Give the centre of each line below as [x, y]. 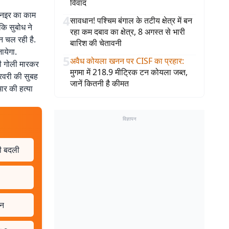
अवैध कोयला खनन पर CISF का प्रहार [126, 61]
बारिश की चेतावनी [96, 43]
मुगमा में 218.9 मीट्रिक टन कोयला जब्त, [129, 72]
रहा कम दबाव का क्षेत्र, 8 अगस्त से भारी [128, 32]
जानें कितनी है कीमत [99, 83]
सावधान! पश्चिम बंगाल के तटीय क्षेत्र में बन [131, 20]
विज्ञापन [129, 119]
